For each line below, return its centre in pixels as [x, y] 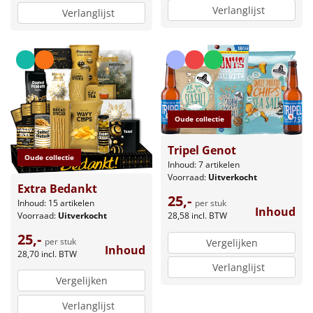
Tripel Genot [202, 151]
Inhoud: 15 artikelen [56, 203]
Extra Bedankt [57, 188]
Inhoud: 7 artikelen [204, 165]
